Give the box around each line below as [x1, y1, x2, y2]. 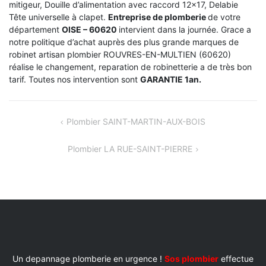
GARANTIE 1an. [140, 74, 201, 84]
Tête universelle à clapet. [9, 11, 108, 22]
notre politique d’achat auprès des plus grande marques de [9, 36, 239, 47]
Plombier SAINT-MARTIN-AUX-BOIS [66, 116, 205, 126]
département [9, 24, 62, 34]
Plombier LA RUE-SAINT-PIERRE [68, 143, 193, 154]
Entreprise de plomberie [108, 11, 208, 22]
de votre [208, 11, 240, 22]
